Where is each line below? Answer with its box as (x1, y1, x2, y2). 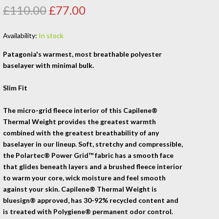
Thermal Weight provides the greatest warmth (3, 117, 156, 126)
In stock (39, 31, 64, 40)
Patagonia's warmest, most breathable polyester (3, 49, 162, 58)
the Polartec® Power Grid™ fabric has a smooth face (3, 151, 174, 159)
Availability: (3, 31, 39, 40)
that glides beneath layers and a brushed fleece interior (3, 162, 182, 171)
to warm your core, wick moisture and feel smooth (3, 173, 166, 182)
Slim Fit (3, 83, 27, 92)
